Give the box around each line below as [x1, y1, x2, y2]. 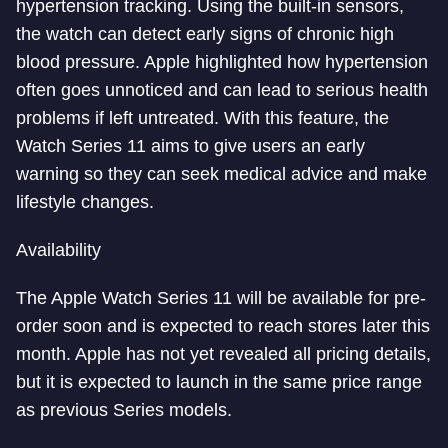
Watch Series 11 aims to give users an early [16, 136, 365, 156]
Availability [16, 240, 101, 260]
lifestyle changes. [16, 192, 154, 212]
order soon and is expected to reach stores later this [16, 316, 430, 336]
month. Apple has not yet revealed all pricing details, [16, 344, 431, 364]
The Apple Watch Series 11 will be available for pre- [16, 288, 426, 308]
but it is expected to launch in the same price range [16, 372, 422, 392]
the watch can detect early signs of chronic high [16, 24, 394, 44]
